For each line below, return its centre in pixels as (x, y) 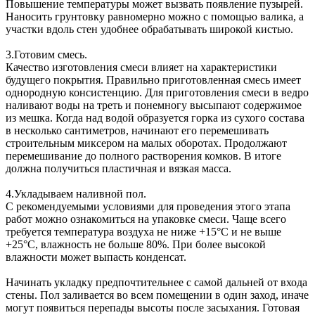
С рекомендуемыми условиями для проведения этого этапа (148, 206)
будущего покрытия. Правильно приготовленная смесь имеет (153, 79)
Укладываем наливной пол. (80, 193)
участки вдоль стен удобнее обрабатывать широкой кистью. (149, 29)
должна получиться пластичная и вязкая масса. (118, 168)
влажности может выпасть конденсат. (97, 257)
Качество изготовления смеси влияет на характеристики (141, 67)
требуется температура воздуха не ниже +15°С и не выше (143, 231)
